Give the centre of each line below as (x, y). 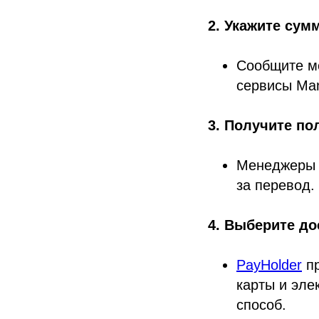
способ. (261, 305)
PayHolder (269, 265)
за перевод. (276, 185)
